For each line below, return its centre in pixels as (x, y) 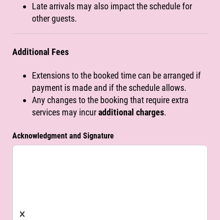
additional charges (131, 112)
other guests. (55, 18)
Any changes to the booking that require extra (110, 100)
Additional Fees (41, 52)
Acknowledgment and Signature (63, 136)
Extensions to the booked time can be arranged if (116, 76)
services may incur (65, 112)
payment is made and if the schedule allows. (109, 88)
